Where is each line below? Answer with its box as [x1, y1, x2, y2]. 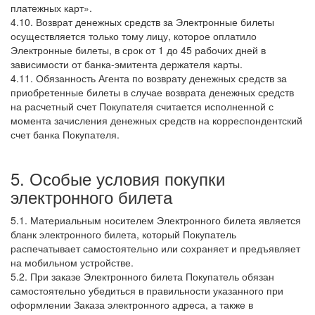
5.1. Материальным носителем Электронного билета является [11, 213, 301, 227]
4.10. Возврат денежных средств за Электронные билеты [11, 15, 274, 29]
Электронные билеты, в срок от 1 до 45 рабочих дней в [11, 43, 266, 57]
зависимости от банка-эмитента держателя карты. [11, 57, 243, 71]
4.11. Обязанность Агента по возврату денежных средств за [11, 71, 287, 85]
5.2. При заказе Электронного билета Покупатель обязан [11, 269, 274, 283]
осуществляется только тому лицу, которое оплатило [11, 29, 257, 43]
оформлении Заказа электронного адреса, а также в [11, 297, 253, 311]
